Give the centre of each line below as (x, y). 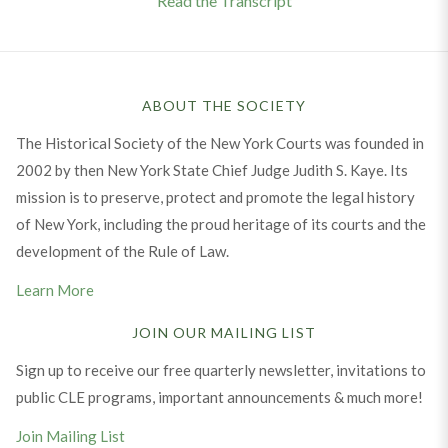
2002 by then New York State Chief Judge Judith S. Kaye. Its (211, 170)
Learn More (54, 290)
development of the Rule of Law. (122, 251)
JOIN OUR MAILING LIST (224, 333)
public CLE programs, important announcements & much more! (219, 397)
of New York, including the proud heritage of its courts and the (220, 224)
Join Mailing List (70, 436)
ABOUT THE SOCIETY (224, 106)
